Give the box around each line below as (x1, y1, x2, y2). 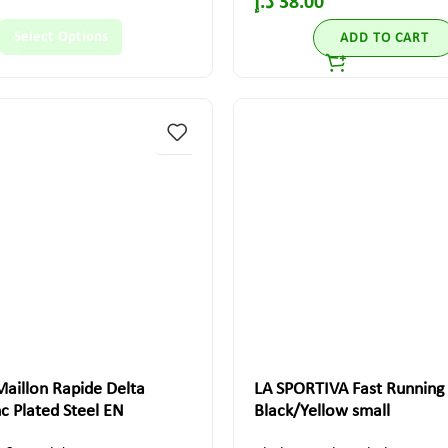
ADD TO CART (339, 30, 429, 46)
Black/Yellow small (253, 402, 390, 421)
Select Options (13, 29, 108, 45)
